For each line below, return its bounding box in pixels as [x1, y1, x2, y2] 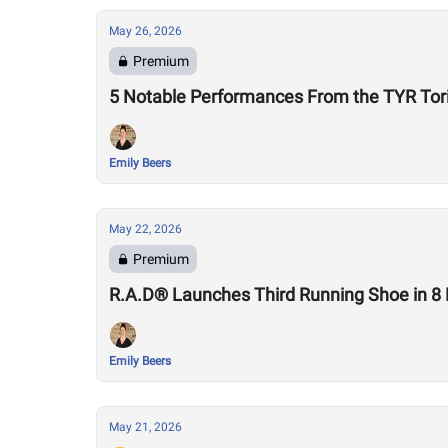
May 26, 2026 [109, 24, 182, 38]
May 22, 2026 [109, 222, 182, 236]
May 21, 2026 [109, 420, 182, 434]
